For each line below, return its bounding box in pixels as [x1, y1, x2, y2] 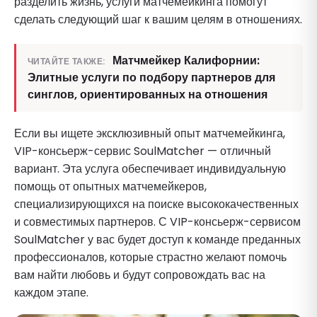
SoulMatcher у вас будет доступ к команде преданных [14, 231, 301, 248]
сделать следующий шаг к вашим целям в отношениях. [14, 11, 302, 28]
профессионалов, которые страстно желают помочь [14, 248, 287, 265]
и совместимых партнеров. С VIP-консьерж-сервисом [14, 213, 301, 230]
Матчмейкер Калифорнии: [112, 52, 260, 69]
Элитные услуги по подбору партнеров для [28, 69, 275, 86]
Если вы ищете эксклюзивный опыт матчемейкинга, [14, 125, 285, 142]
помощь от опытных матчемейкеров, [14, 178, 207, 195]
